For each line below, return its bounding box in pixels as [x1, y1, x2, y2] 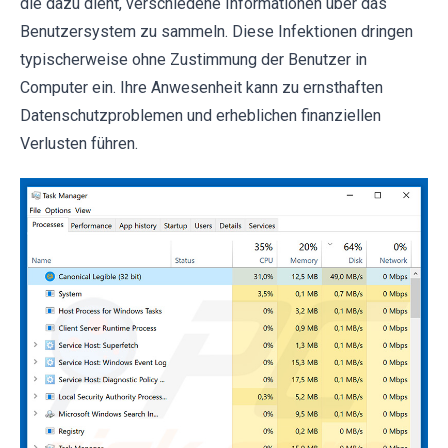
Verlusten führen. [20, 134, 138, 153]
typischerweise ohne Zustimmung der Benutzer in [20, 50, 367, 69]
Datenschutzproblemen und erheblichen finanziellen [20, 106, 381, 125]
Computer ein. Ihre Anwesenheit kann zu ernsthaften [20, 78, 383, 97]
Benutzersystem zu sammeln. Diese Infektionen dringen [20, 22, 413, 41]
